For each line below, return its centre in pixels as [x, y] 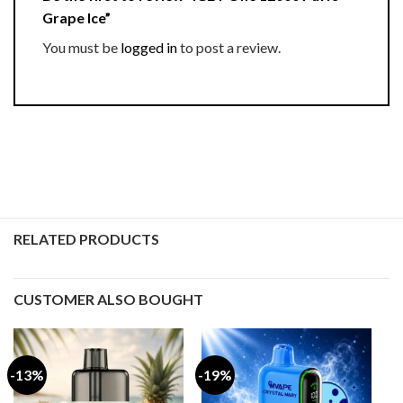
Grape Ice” [78, 18]
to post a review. [229, 48]
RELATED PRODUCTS [86, 238]
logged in [149, 48]
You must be [81, 48]
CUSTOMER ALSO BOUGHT [108, 299]
